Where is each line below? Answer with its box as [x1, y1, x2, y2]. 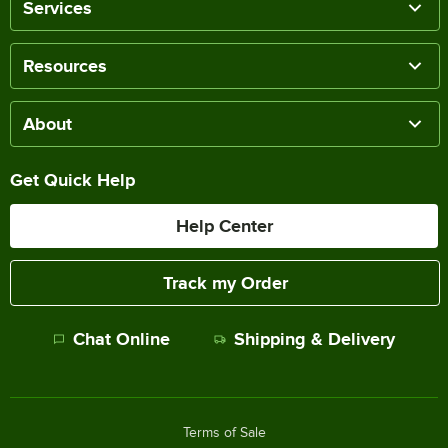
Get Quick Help [10, 169, 135, 190]
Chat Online [73, 328, 171, 349]
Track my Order [162, 272, 288, 293]
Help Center [175, 215, 273, 236]
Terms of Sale [182, 424, 266, 440]
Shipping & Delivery [233, 328, 395, 349]
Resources [23, 55, 107, 76]
